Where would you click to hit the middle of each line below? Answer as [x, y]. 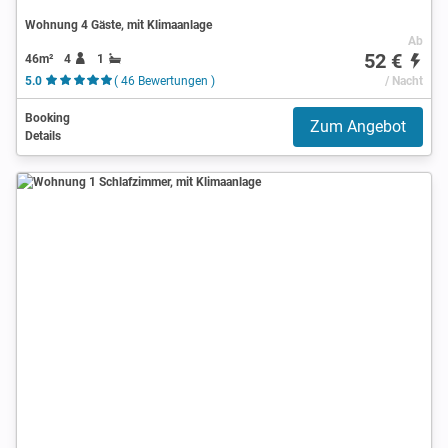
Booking [47, 117]
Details [43, 135]
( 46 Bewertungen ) [164, 80]
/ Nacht [403, 80]
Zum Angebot [358, 126]
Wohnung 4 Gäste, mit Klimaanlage [118, 24]
